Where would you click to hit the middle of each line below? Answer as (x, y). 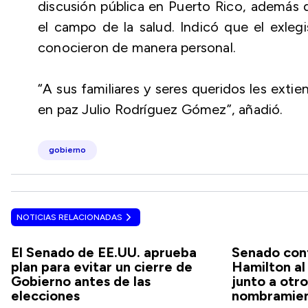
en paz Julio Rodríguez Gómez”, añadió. (161, 109)
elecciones (45, 296)
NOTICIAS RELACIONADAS (69, 217)
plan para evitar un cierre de (102, 267)
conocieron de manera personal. (137, 47)
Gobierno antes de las (81, 281)
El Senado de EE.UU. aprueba (104, 252)
